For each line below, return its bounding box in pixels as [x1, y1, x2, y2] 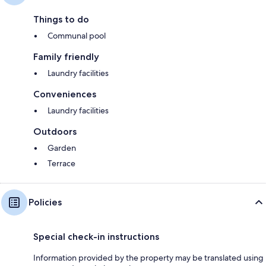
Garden [47, 142, 76, 154]
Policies [28, 197, 62, 208]
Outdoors [33, 126, 77, 138]
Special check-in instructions [33, 231, 159, 243]
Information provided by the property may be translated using [33, 252, 264, 264]
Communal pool [47, 30, 106, 42]
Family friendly [33, 51, 99, 63]
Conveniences [33, 88, 96, 100]
